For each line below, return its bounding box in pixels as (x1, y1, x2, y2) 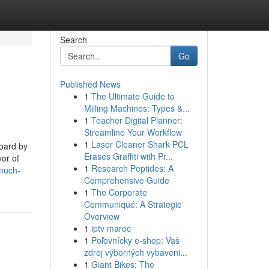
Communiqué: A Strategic (83, 198, 181, 210)
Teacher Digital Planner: (91, 114, 183, 126)
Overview (83, 210, 119, 222)
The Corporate (91, 186, 147, 198)
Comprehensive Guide (83, 174, 169, 186)
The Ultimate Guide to (91, 90, 175, 102)
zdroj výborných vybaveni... (83, 246, 187, 258)
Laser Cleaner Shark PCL (91, 138, 189, 150)
